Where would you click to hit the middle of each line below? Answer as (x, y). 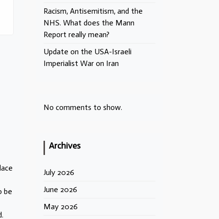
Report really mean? (77, 34)
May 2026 (61, 207)
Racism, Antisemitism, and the (93, 11)
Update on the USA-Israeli (88, 52)
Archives (65, 146)
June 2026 (60, 189)
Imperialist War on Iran (81, 63)
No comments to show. (83, 107)
